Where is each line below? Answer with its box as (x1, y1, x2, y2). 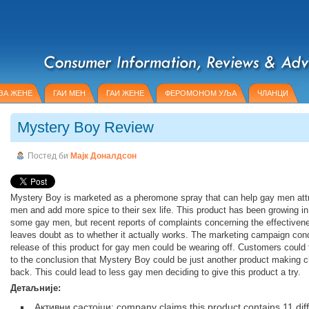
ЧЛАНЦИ (257, 89, 288, 97)
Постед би (28, 151, 70, 161)
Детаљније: (10, 283, 61, 293)
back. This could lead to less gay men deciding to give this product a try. (10, 267, 301, 277)
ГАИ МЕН (53, 89, 86, 97)
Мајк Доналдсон (70, 151, 137, 161)
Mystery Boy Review (17, 119, 154, 136)
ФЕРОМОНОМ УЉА (165, 89, 237, 97)
